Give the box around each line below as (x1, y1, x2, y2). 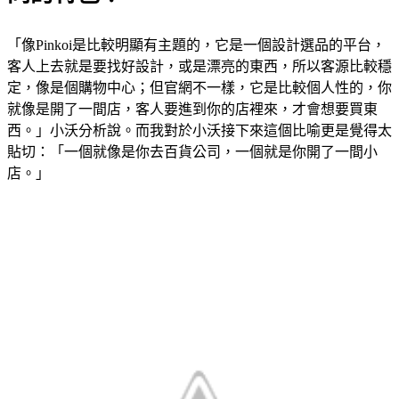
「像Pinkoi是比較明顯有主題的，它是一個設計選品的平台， (7, 37, 386, 53)
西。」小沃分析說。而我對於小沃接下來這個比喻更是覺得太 (7, 123, 392, 139)
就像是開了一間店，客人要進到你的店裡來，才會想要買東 (7, 102, 378, 118)
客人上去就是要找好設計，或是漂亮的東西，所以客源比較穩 (7, 59, 392, 75)
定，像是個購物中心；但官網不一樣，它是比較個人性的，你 (7, 80, 392, 96)
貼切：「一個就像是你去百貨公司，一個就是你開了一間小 (7, 144, 378, 160)
